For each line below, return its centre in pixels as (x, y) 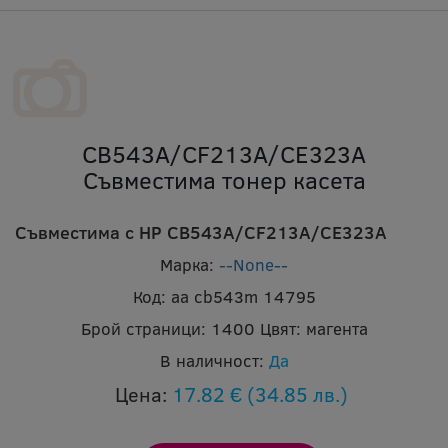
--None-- (253, 265)
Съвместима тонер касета (224, 180)
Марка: (187, 265)
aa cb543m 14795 (243, 297)
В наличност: (211, 361)
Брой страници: (143, 329)
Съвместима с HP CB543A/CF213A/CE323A (201, 232)
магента (336, 329)
